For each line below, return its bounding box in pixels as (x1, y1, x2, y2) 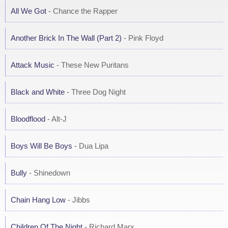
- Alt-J (45, 115, 67, 123)
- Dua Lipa (72, 141, 108, 150)
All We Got (11, 7, 46, 15)
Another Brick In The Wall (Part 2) (11, 34, 122, 42)
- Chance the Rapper (46, 7, 118, 15)
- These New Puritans (54, 61, 129, 69)
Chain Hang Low (11, 195, 66, 204)
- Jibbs (66, 195, 90, 204)
